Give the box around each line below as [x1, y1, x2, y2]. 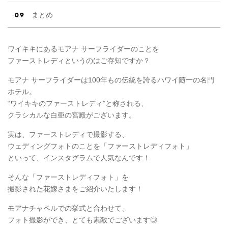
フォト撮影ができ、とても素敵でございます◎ [8, 215, 157, 224]
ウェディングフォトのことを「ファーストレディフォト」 [8, 141, 193, 150]
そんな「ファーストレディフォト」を [8, 173, 129, 181]
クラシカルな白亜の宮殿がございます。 [8, 110, 136, 119]
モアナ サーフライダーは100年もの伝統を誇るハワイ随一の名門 [8, 75, 214, 84]
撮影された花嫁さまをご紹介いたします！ [8, 184, 143, 193]
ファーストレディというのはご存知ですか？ [8, 56, 150, 65]
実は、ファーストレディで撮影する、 [8, 130, 129, 138]
